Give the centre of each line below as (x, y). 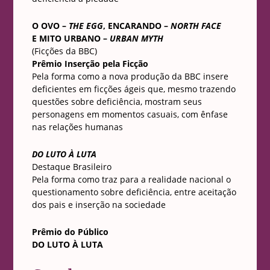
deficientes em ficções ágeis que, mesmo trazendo (133, 89)
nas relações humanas (77, 127)
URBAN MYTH (135, 38)
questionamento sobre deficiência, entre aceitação (134, 192)
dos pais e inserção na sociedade (99, 205)
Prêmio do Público (70, 232)
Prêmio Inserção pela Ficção (90, 64)
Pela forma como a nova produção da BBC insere (130, 76)
